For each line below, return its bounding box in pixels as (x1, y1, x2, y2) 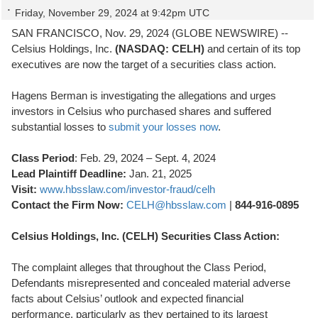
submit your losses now (109, 121, 218, 133)
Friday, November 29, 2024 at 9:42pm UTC (15, 7, 209, 18)
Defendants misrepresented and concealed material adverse (11, 277, 290, 289)
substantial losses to (11, 121, 109, 133)
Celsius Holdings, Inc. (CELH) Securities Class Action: (11, 230, 280, 242)
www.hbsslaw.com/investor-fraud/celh (40, 183, 215, 195)
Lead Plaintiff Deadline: (11, 168, 129, 180)
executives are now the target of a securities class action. (11, 58, 276, 70)
